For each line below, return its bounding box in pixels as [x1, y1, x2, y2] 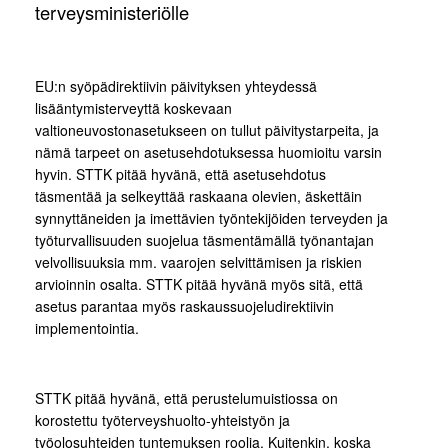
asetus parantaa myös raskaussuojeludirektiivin [35, 296, 334, 317]
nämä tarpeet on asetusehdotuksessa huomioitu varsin [35, 142, 382, 163]
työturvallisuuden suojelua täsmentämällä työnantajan [35, 230, 374, 251]
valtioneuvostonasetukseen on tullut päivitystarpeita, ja [35, 120, 379, 141]
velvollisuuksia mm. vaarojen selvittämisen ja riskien [35, 252, 362, 273]
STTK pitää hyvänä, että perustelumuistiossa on [35, 388, 338, 409]
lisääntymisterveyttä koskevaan [35, 98, 232, 119]
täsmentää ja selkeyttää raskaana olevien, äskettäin [35, 186, 362, 207]
